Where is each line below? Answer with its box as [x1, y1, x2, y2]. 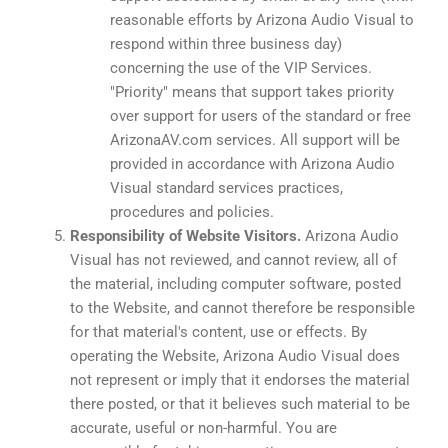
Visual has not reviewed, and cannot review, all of [70, 250, 397, 269]
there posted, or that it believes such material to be [70, 394, 410, 413]
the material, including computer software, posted [70, 274, 401, 293]
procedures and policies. [110, 202, 274, 221]
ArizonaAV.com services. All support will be [110, 130, 400, 149]
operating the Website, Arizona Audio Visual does [70, 346, 400, 365]
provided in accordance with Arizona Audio [110, 154, 395, 173]
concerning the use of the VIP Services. [110, 58, 372, 77]
